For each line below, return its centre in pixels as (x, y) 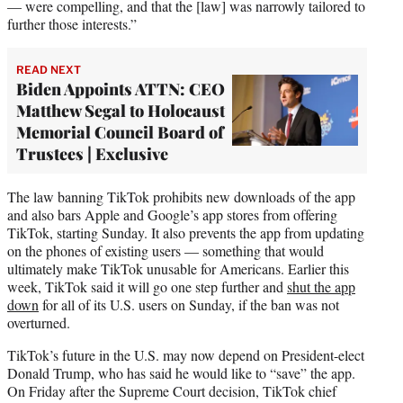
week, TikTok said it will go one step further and (147, 286)
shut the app (321, 286)
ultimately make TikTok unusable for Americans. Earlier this (178, 268)
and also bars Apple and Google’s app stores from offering (172, 214)
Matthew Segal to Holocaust (121, 110)
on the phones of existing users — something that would (166, 250)
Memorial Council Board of (120, 132)
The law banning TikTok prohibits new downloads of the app (181, 196)
